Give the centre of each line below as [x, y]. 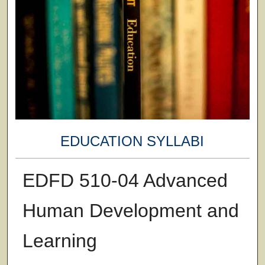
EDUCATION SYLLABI [132, 141]
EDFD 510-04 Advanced [125, 180]
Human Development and [130, 210]
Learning [59, 240]
